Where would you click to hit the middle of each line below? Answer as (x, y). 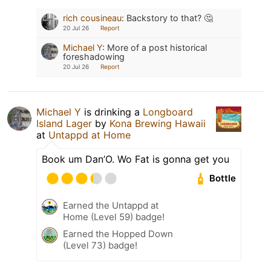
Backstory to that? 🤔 (169, 18)
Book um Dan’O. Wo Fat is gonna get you (135, 159)
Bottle (223, 178)
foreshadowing (94, 56)
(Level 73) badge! (100, 245)
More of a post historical (157, 47)
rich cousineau (92, 18)
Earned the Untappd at (111, 205)
